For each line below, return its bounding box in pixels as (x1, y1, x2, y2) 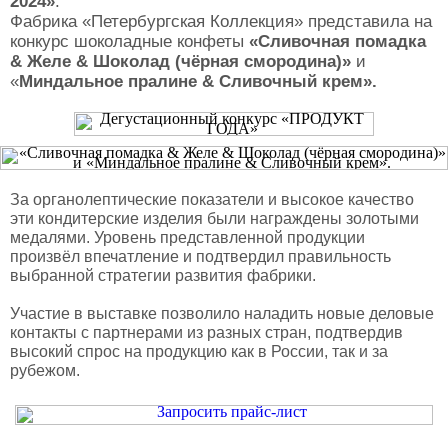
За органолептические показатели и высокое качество (10, 191, 414, 208)
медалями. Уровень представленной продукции (10, 229, 365, 246)
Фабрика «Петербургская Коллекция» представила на (10, 12, 432, 31)
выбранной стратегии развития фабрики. (10, 267, 316, 284)
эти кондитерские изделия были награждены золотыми (10, 210, 419, 227)
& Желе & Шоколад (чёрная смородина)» (10, 52, 351, 71)
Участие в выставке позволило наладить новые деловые (10, 305, 434, 322)
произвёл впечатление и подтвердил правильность (10, 248, 391, 265)
